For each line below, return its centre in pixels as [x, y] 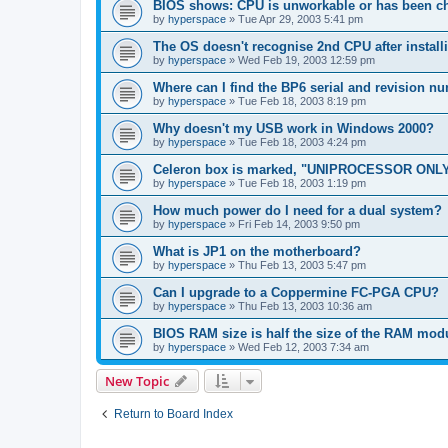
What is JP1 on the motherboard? [257, 252]
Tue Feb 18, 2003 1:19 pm [302, 183]
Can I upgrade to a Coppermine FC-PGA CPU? [296, 293]
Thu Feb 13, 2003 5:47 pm [302, 265]
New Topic [137, 381]
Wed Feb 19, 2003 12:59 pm [306, 60]
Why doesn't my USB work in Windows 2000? [293, 129]
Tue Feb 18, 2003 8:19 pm [302, 101]
